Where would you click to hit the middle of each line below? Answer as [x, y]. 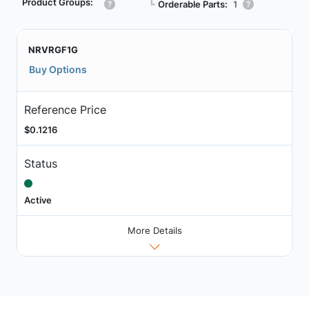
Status [40, 163]
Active [38, 200]
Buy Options [58, 69]
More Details [154, 231]
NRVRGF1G [53, 50]
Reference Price [65, 109]
